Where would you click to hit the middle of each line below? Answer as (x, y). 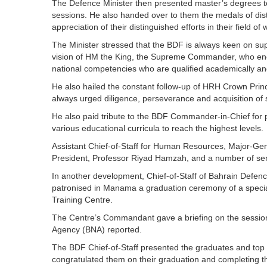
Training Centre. (82, 200)
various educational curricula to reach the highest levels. (158, 128)
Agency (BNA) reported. (97, 229)
